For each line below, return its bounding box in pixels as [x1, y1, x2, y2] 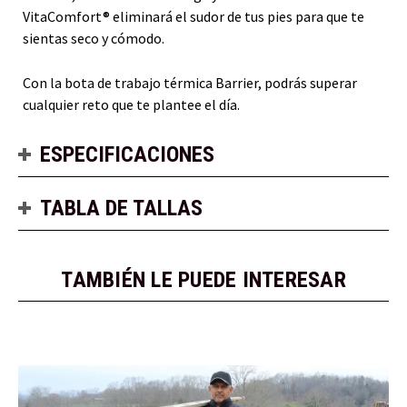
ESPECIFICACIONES [40, 141, 214, 167]
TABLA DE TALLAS [40, 194, 203, 221]
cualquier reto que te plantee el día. [23, 94, 240, 114]
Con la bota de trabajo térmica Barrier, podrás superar [23, 73, 357, 92]
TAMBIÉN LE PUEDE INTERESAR [61, 266, 346, 293]
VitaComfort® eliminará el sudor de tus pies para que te [23, 6, 364, 25]
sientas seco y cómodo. [23, 28, 164, 47]
